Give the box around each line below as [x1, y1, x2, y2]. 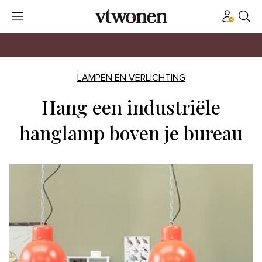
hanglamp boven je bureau [19, 120, 243, 145]
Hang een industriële [42, 94, 220, 119]
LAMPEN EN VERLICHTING [77, 73, 185, 82]
